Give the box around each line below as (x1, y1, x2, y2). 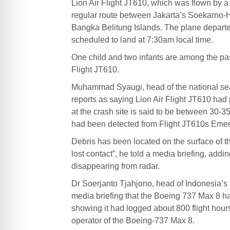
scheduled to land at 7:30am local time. (71, 35, 213, 44)
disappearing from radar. (71, 161, 160, 170)
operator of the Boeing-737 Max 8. (71, 216, 195, 225)
